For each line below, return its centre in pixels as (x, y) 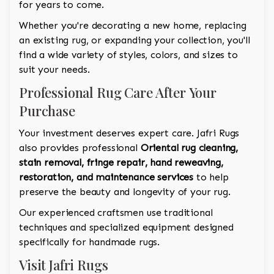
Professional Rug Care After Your (118, 93)
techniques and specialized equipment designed (126, 228)
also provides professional (80, 148)
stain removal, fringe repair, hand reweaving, (121, 163)
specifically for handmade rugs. (90, 242)
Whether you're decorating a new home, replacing (133, 26)
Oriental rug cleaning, (189, 148)
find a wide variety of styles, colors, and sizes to (128, 55)
